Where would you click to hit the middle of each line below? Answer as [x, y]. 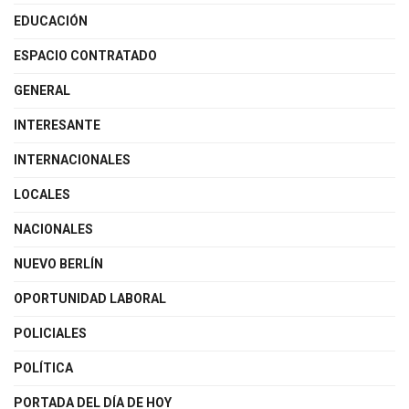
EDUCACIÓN [51, 21]
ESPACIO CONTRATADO [85, 55]
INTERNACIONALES [72, 159]
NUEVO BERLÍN [58, 263]
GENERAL [42, 90]
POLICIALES [50, 333]
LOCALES [42, 194]
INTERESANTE [57, 125]
